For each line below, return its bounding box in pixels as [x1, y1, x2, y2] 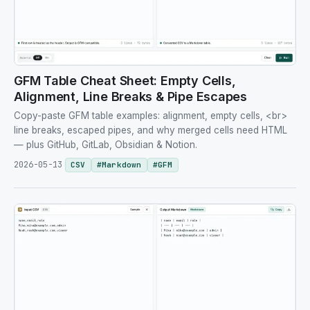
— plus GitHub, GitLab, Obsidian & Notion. [14, 138, 197, 150]
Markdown [101, 159, 142, 170]
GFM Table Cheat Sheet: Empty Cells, [14, 73, 236, 88]
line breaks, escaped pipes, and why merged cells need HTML [14, 124, 287, 136]
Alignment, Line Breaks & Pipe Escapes [14, 89, 248, 104]
